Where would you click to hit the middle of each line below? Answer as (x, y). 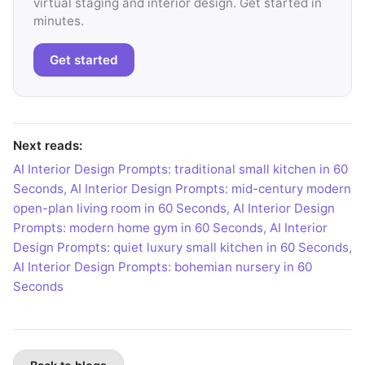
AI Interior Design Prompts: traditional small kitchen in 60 (180, 169)
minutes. (59, 21)
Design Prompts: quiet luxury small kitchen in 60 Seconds (181, 247)
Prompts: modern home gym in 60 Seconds (138, 227)
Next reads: (48, 146)
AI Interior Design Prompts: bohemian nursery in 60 (163, 266)
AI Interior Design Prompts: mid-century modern (211, 188)
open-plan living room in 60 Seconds (120, 208)
